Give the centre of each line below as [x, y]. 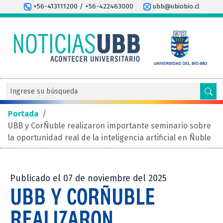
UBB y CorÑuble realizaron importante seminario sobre [110, 125]
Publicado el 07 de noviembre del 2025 [88, 178]
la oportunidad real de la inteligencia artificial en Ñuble [110, 137]
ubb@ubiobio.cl [175, 6]
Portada [23, 113]
